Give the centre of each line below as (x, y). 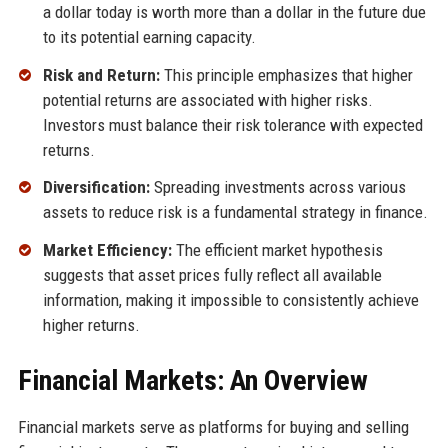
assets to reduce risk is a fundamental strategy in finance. (235, 212)
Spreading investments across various (277, 187)
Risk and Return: (101, 74)
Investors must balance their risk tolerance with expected (232, 124)
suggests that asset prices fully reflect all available (212, 275)
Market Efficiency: (107, 250)
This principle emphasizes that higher (286, 74)
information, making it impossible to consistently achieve (230, 300)
